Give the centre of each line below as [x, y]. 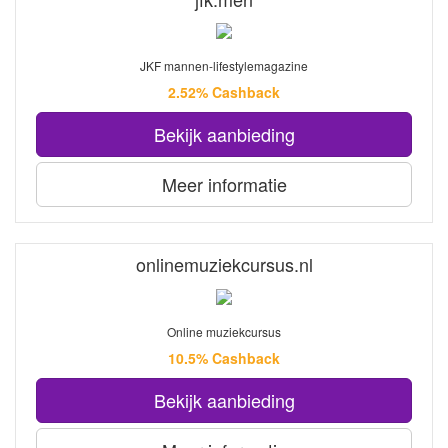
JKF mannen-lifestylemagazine [224, 66]
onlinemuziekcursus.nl [224, 264]
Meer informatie [224, 184]
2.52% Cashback [224, 92]
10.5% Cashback [224, 357]
